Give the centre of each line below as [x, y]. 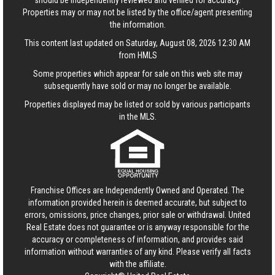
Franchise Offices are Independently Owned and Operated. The [137, 190]
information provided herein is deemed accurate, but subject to [137, 203]
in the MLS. [137, 117]
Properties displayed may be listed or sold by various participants [137, 104]
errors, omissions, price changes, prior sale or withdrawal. [126, 215]
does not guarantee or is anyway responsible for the [157, 227]
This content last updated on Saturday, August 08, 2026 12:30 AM [137, 43]
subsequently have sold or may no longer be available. [137, 86]
